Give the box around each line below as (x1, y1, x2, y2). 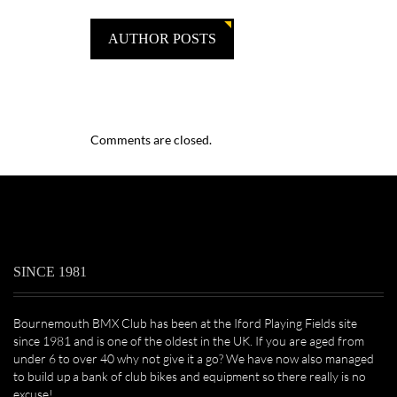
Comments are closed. (90, 132, 212, 148)
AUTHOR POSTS (108, 31, 216, 46)
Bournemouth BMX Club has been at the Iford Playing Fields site (13, 315, 357, 331)
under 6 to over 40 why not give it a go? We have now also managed (13, 351, 374, 367)
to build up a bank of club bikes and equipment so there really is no (13, 369, 366, 385)
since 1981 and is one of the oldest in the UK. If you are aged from (13, 333, 364, 349)
